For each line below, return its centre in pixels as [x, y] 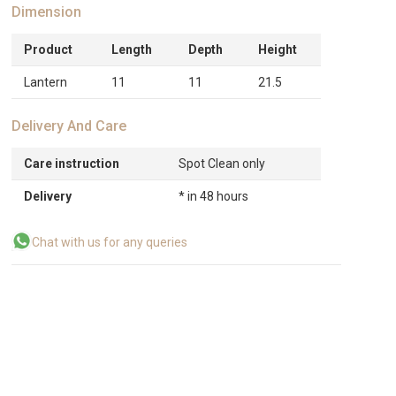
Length [132, 49]
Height [278, 49]
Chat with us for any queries [110, 242]
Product [49, 49]
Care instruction [72, 164]
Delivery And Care [69, 126]
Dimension [47, 12]
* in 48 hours [214, 196]
